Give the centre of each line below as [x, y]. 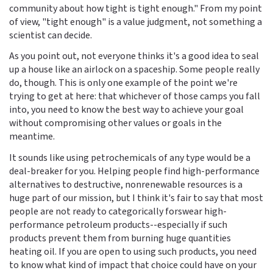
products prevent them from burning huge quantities [120, 239]
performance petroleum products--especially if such [118, 225]
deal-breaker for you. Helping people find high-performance [134, 172]
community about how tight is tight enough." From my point [136, 8]
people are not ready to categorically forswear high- [118, 212]
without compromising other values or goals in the [115, 123]
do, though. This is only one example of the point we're [123, 83]
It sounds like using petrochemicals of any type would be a [130, 158]
